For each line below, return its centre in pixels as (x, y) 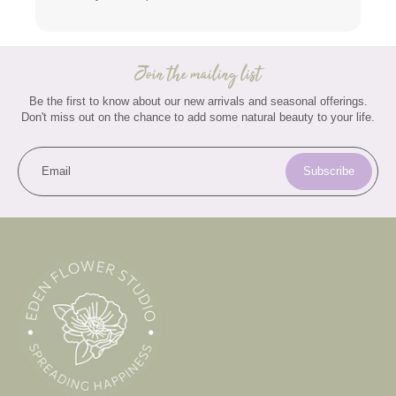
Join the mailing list (198, 75)
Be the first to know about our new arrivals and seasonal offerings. (198, 102)
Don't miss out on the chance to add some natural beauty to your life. (198, 118)
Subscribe (329, 172)
